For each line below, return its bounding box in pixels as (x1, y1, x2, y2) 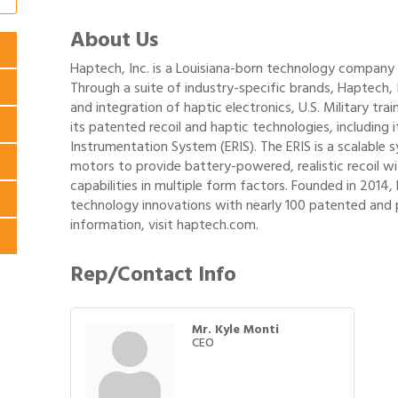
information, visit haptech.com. (70, 213, 259, 236)
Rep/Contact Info (70, 257, 236, 291)
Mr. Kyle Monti (192, 319, 279, 339)
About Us (70, 22, 158, 57)
